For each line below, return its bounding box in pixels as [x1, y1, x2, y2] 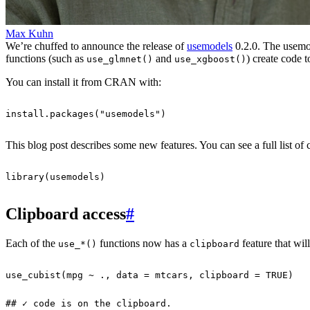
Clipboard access [6, 204, 126, 223]
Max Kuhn [6, 27, 53, 39]
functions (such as [6, 52, 86, 64]
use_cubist [6, 269, 61, 280]
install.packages [6, 108, 94, 119]
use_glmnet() [86, 53, 153, 64]
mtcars [155, 269, 188, 280]
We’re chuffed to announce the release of [6, 39, 187, 52]
